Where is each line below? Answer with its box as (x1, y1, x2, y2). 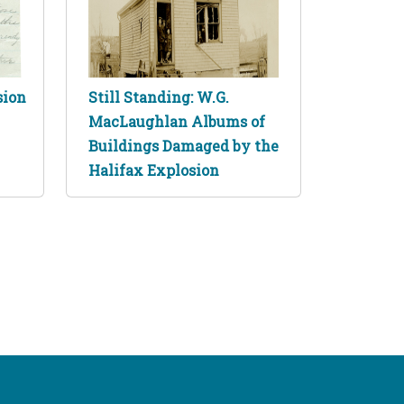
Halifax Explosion (88, 160, 219, 179)
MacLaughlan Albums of (88, 111, 265, 131)
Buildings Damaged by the (88, 135, 279, 155)
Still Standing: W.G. (88, 87, 229, 106)
